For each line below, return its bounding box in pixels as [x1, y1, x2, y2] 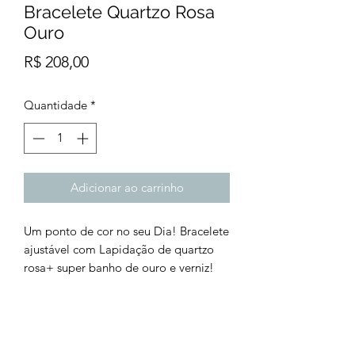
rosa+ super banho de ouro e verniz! [24, 259, 214, 275]
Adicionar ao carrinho [70, 179, 184, 195]
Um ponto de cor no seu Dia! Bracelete [24, 223, 229, 239]
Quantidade [24, 97, 87, 113]
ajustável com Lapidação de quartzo [24, 241, 214, 257]
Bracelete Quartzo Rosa [24, 2, 215, 23]
